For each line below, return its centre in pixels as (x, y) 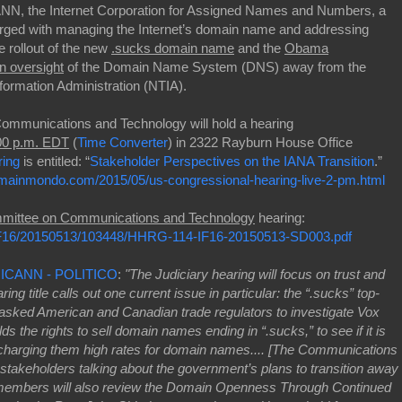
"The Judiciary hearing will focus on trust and (255, 274)
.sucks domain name (173, 48)
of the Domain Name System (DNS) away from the (215, 66)
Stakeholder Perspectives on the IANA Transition (232, 161)
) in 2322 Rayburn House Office (260, 142)
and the (259, 48)
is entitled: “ (55, 161)
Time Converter (122, 142)
